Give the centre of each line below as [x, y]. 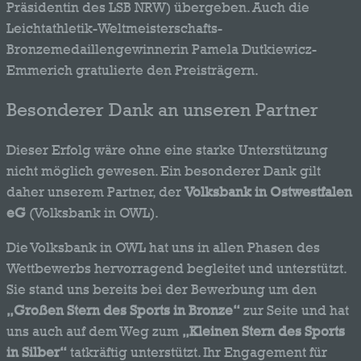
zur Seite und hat [295, 310]
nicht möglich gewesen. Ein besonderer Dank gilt [164, 171]
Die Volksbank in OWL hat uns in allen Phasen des [163, 247]
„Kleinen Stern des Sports [263, 331]
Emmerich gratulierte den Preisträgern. [133, 70]
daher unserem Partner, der [95, 192]
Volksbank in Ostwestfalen [268, 192]
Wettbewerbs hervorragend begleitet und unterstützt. [176, 268]
